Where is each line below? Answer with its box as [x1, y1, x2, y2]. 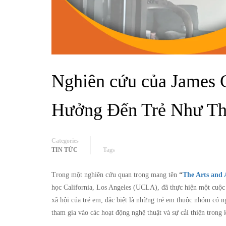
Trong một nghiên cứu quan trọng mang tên [51, 171, 179, 179]
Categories [51, 137, 79, 144]
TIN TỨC [51, 146, 78, 153]
